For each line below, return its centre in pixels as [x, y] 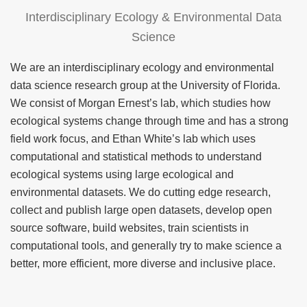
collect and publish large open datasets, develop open [141, 210]
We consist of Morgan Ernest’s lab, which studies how [140, 103]
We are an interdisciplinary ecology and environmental [142, 67]
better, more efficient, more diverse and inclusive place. [143, 263]
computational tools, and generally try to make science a [146, 246]
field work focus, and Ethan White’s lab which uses [133, 139]
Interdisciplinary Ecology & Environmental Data [153, 17]
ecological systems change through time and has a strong [149, 121]
